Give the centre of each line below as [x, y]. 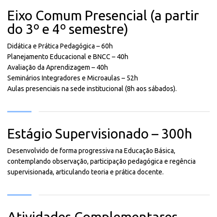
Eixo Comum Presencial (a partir [103, 15]
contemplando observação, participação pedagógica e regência [101, 161]
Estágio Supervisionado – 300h [100, 133]
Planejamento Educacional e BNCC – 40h [68, 57]
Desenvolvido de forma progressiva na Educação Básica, [91, 151]
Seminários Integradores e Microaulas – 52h [73, 78]
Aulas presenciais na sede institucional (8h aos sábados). [92, 89]
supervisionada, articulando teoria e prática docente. [85, 172]
